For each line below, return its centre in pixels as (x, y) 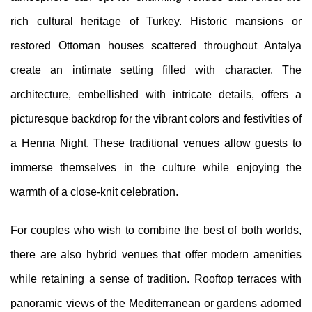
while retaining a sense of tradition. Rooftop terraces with (156, 279)
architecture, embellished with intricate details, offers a (156, 94)
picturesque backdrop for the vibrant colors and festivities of (156, 118)
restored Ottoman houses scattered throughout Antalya (156, 45)
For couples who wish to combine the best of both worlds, (156, 230)
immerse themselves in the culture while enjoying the (156, 167)
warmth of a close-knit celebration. (94, 192)
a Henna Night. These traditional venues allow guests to (156, 143)
